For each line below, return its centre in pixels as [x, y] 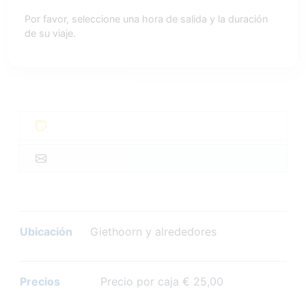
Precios [40, 282]
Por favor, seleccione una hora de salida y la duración [146, 19]
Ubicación [46, 232]
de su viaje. [50, 33]
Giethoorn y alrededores [152, 232]
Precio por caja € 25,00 [155, 282]
